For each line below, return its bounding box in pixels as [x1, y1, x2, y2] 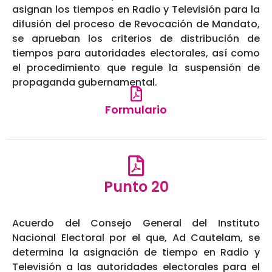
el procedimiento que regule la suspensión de [12, 61, 260, 75]
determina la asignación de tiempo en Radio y [12, 245, 260, 260]
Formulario [105, 102, 167, 118]
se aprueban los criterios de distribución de [12, 32, 260, 46]
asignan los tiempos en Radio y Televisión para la [12, 2, 260, 17]
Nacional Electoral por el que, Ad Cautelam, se [12, 231, 260, 245]
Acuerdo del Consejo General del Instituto [12, 216, 260, 231]
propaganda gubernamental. [12, 75, 157, 90]
